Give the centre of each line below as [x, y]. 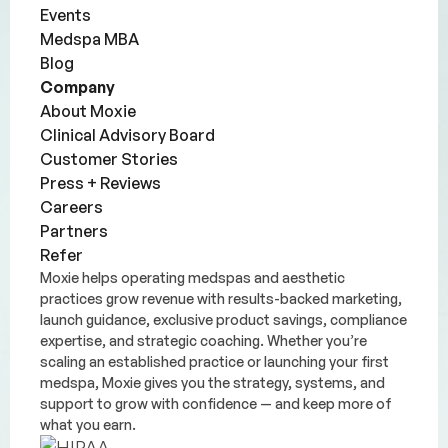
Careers [71, 206]
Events [65, 14]
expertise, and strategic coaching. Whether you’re [203, 340]
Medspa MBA [89, 38]
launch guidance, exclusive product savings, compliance [223, 319]
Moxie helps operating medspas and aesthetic [192, 277]
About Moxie [88, 110]
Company [77, 86]
